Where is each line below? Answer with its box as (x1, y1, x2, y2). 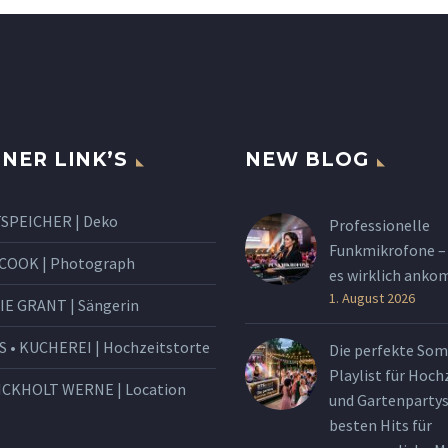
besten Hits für (329, 415, 432, 436)
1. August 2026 (329, 289, 415, 308)
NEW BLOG (245, 148, 369, 172)
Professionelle (329, 215, 430, 236)
